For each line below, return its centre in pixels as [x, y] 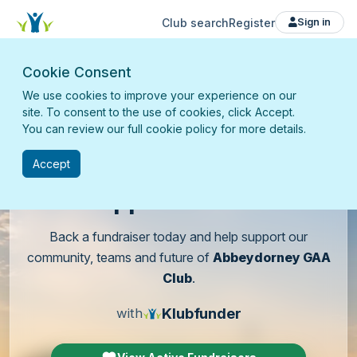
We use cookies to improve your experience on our [159, 95]
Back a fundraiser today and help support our [178, 237]
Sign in [314, 22]
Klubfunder [202, 314]
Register [252, 22]
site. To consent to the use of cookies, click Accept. [159, 112]
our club [229, 200]
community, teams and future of [120, 257]
